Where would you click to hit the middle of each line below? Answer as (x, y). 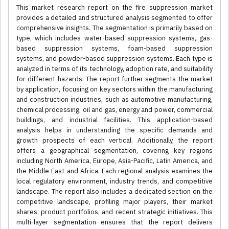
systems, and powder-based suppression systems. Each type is (114, 59)
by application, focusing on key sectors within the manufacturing (114, 89)
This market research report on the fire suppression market (114, 8)
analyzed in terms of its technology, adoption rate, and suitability (114, 69)
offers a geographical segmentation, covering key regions (114, 151)
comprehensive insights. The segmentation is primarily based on (114, 28)
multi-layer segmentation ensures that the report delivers (114, 222)
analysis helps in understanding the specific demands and (114, 130)
